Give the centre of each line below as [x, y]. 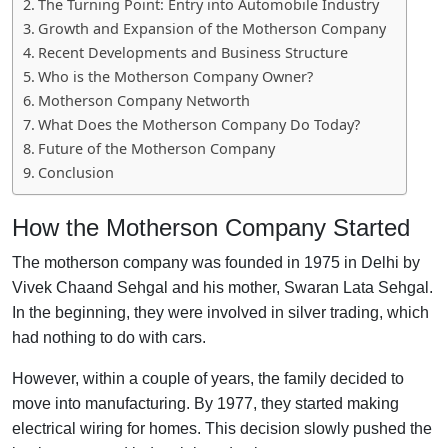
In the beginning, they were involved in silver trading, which [220, 312]
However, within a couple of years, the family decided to [208, 378]
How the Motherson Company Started [211, 227]
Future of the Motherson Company [156, 148]
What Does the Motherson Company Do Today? [198, 124]
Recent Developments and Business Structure [192, 52]
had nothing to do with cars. [109, 337]
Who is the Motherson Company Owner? [175, 76]
